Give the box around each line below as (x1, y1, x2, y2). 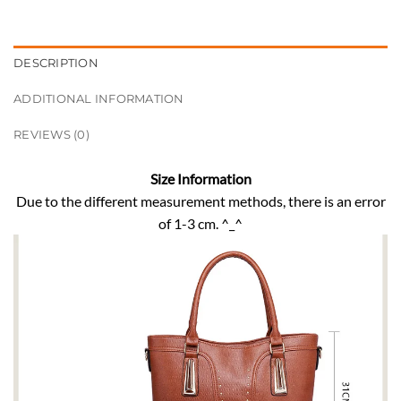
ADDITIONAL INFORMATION (13, 91, 184, 106)
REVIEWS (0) (13, 127, 90, 141)
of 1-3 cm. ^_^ (158, 214, 243, 232)
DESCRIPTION (13, 55, 98, 70)
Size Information (149, 169, 252, 187)
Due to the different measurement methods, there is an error (15, 192, 386, 209)
